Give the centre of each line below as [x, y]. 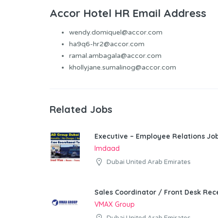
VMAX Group [115, 205]
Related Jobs [81, 109]
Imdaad [107, 149]
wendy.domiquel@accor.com [116, 33]
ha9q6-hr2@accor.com [107, 44]
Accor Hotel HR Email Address [128, 13]
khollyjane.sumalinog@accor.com [123, 68]
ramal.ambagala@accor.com [115, 56]
